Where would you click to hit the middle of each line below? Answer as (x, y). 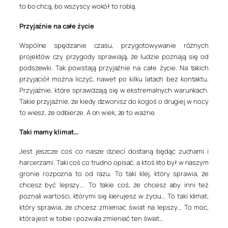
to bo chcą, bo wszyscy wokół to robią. (78, 6)
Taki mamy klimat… (49, 132)
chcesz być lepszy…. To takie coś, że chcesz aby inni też (114, 185)
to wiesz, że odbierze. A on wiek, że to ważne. (88, 112)
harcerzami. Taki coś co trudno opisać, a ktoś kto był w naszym (114, 163)
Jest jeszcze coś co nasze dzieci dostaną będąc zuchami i (114, 151)
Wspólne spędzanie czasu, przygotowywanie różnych (114, 45)
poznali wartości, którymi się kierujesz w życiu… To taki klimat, (114, 196)
